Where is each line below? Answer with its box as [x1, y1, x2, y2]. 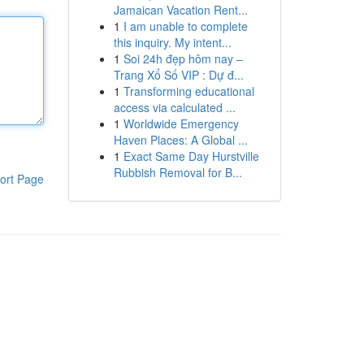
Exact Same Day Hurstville [123, 148, 259, 164]
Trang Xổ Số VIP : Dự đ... [113, 67, 244, 83]
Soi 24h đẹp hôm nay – [123, 50, 243, 67]
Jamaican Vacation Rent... [113, 2, 248, 18]
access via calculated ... [113, 99, 236, 115]
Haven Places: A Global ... [113, 132, 248, 148]
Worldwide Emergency [123, 115, 239, 132]
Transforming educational [123, 83, 254, 99]
